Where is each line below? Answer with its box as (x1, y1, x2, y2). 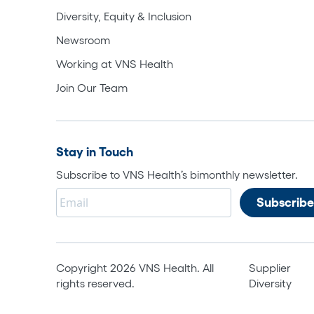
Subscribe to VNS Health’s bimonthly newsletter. (56, 168, 298, 181)
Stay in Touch (56, 144, 133, 159)
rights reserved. (56, 276, 135, 289)
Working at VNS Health (56, 57, 173, 70)
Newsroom (56, 33, 110, 46)
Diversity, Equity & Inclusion (56, 9, 191, 22)
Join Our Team (56, 81, 128, 94)
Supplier (248, 261, 291, 274)
